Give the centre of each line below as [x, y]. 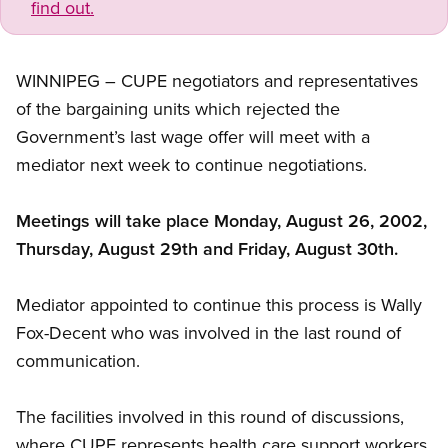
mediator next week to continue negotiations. [191, 165]
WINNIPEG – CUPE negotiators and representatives [217, 81]
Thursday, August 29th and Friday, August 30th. [207, 249]
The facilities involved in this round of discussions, [210, 417]
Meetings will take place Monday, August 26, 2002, [221, 221]
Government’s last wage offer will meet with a [193, 137]
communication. [78, 361]
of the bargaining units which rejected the [178, 109]
